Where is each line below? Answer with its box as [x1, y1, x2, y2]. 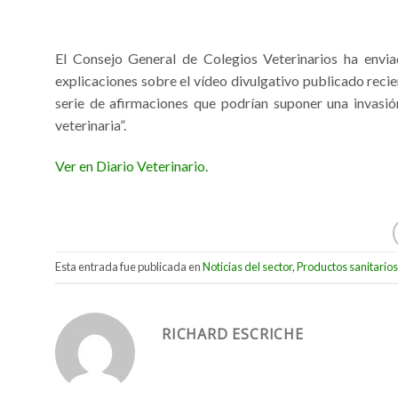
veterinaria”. [55, 116, 126, 133]
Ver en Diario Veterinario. [55, 156, 208, 174]
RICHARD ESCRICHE [162, 323, 304, 344]
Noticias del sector [203, 259, 292, 275]
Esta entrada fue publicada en [55, 259, 203, 275]
